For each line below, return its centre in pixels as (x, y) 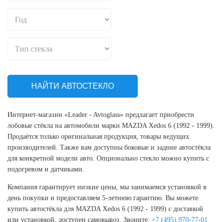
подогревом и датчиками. (46, 169)
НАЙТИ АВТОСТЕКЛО (73, 86)
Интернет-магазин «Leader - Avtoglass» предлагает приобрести (101, 115)
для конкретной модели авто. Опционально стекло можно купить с (108, 158)
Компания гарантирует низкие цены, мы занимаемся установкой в (107, 187)
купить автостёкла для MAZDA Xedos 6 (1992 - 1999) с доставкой (105, 209)
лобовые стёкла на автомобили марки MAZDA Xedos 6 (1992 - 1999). (111, 126)
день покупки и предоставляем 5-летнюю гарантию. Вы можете (103, 198)
